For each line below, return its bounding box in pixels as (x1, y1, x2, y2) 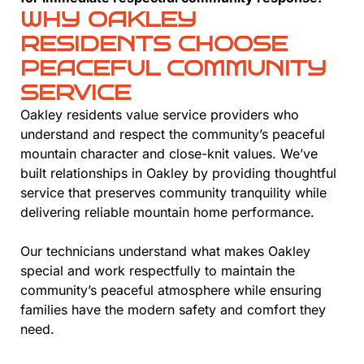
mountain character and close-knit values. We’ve (20, 145, 318, 162)
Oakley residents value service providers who (20, 106, 299, 123)
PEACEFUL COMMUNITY (20, 56, 327, 81)
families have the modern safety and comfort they (20, 301, 326, 318)
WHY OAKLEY (20, 7, 197, 32)
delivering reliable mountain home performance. (20, 204, 314, 221)
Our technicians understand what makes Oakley (20, 243, 310, 260)
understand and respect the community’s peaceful (20, 126, 325, 143)
